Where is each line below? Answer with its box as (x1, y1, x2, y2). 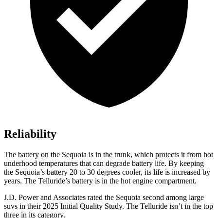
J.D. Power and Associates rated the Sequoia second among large (4, 193, 204, 202)
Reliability (4, 127, 56, 141)
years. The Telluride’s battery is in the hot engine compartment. (4, 177, 197, 185)
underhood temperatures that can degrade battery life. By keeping (4, 159, 204, 168)
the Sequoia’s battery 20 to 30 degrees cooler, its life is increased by (4, 168, 210, 177)
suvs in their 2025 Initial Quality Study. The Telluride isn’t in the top (4, 202, 213, 211)
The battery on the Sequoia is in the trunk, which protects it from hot (4, 150, 213, 159)
